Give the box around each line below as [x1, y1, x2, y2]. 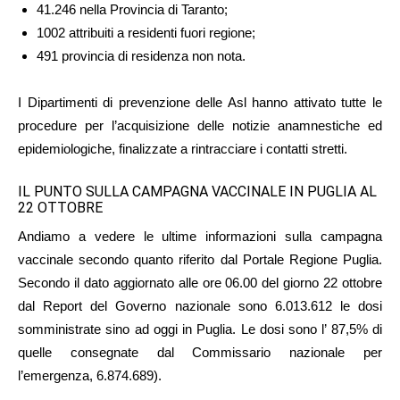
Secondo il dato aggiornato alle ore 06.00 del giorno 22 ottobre [18, 274, 382, 290]
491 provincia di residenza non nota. [37, 47, 246, 63]
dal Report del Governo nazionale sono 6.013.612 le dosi [18, 297, 382, 313]
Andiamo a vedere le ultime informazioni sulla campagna [18, 228, 382, 244]
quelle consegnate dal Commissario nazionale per [18, 344, 382, 360]
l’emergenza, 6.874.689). [18, 367, 162, 383]
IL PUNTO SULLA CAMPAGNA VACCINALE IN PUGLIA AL [18, 182, 377, 200]
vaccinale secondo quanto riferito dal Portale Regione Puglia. [18, 251, 382, 267]
